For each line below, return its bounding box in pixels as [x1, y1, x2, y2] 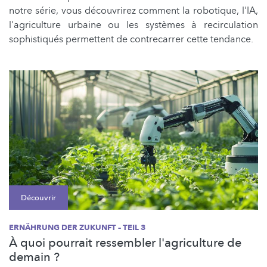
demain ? [9, 249, 60, 266]
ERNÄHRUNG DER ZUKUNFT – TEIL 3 [9, 222, 145, 234]
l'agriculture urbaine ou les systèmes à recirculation [9, 18, 258, 32]
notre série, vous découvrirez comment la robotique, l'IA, [9, 4, 258, 18]
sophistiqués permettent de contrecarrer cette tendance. [9, 33, 253, 46]
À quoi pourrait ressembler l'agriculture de [9, 235, 241, 252]
